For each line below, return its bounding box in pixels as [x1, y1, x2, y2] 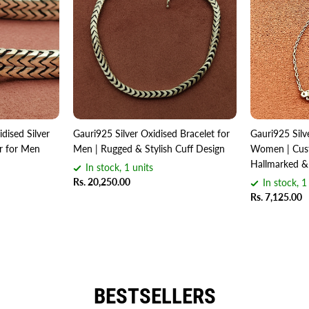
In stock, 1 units [85, 161, 153, 174]
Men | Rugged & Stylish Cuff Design [72, 143, 225, 155]
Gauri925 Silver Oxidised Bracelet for [72, 128, 230, 140]
